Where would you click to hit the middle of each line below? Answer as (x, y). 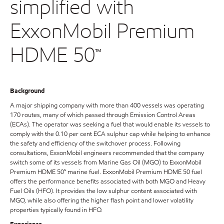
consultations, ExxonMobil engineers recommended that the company (107, 153)
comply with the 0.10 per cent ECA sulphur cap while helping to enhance (110, 134)
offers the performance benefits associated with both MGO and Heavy (108, 182)
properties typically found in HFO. (56, 210)
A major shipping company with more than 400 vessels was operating (107, 106)
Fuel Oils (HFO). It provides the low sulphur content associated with (103, 191)
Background (27, 91)
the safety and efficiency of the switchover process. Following (95, 144)
